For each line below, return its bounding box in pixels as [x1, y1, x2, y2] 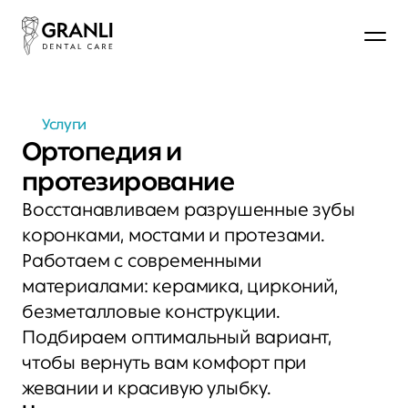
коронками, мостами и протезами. [22, 224, 325, 246]
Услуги [42, 116, 87, 133]
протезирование [22, 166, 235, 197]
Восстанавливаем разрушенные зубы [22, 199, 355, 220]
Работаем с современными [22, 250, 261, 271]
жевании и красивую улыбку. [22, 377, 271, 399]
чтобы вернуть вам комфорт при [22, 352, 307, 373]
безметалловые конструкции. [22, 301, 280, 322]
